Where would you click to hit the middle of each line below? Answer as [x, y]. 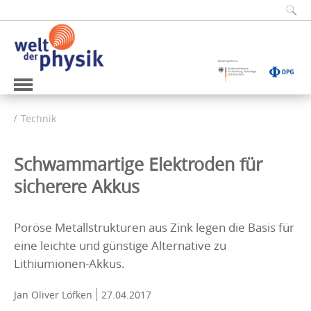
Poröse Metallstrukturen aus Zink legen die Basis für [154, 227]
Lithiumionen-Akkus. [69, 263]
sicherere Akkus [77, 186]
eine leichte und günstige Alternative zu [120, 245]
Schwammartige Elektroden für [138, 164]
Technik [39, 118]
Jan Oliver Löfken [53, 294]
